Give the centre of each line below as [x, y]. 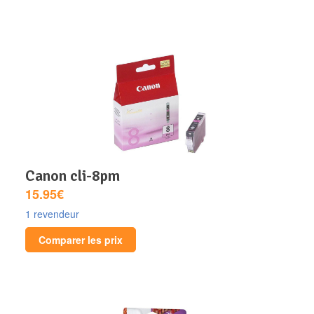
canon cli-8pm [77, 175]
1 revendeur [52, 213]
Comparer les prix [81, 239]
